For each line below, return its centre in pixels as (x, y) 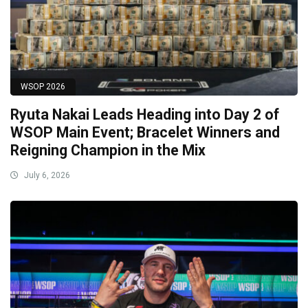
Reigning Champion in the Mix (108, 150)
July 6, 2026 (46, 175)
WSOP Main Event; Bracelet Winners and (145, 132)
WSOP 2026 (43, 86)
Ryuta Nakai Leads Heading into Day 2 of (145, 114)
